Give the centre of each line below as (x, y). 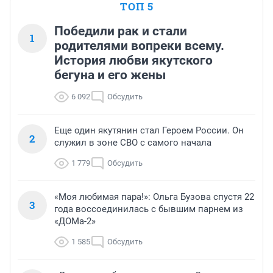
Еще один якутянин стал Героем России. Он (149, 131)
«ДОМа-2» (75, 222)
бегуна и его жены (110, 75)
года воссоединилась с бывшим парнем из (149, 209)
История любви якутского (133, 61)
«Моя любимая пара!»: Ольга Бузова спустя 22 (154, 197)
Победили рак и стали (121, 31)
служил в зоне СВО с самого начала (133, 143)
